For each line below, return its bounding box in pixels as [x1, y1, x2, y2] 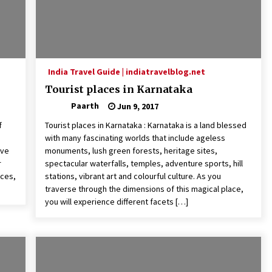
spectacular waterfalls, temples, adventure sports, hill [44, 158, 243, 169]
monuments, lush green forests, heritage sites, [44, 145, 217, 157]
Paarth [70, 100, 99, 112]
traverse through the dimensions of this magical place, [44, 183, 243, 195]
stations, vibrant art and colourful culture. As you [44, 171, 221, 182]
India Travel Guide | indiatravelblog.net [47, 66, 205, 78]
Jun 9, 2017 [115, 100, 158, 112]
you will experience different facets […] [44, 196, 188, 208]
